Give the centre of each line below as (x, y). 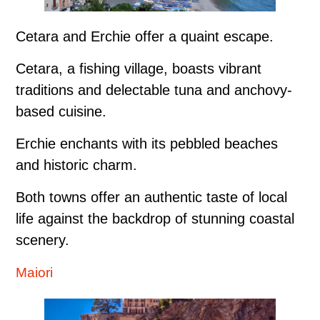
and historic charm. (76, 165)
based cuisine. (61, 111)
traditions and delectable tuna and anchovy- (154, 90)
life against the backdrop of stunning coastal (155, 218)
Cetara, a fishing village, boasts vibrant (139, 68)
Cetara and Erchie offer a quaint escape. (145, 36)
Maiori (34, 272)
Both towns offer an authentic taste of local (151, 197)
